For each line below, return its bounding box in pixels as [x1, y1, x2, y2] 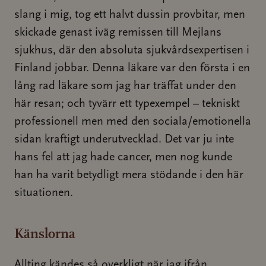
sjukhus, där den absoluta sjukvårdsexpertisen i [14, 45, 249, 56]
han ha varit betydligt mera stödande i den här [14, 169, 243, 181]
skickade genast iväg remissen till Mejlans [14, 27, 221, 39]
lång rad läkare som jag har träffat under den [14, 80, 236, 92]
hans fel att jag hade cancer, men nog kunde [14, 151, 232, 163]
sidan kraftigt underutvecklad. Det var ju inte [14, 134, 234, 145]
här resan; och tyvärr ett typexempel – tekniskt [14, 98, 240, 110]
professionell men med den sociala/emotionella [14, 116, 251, 128]
